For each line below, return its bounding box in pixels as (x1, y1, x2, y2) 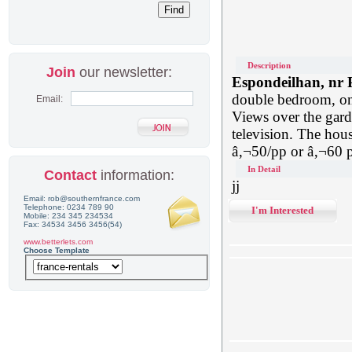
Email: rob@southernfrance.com (24, 194, 140, 203)
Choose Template (24, 246, 90, 255)
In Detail (247, 164, 280, 174)
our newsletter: (75, 64, 172, 80)
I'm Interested (251, 204, 313, 216)
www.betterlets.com (24, 237, 93, 246)
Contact (43, 167, 97, 183)
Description (247, 60, 291, 70)
